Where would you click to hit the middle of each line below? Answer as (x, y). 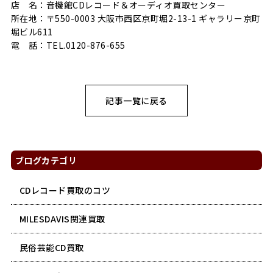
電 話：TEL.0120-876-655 (68, 45)
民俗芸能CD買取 (51, 247)
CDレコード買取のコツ (65, 190)
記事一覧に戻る (136, 101)
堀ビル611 (32, 32)
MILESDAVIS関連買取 (62, 218)
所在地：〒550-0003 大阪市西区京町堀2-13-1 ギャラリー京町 (136, 18)
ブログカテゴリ (46, 160)
